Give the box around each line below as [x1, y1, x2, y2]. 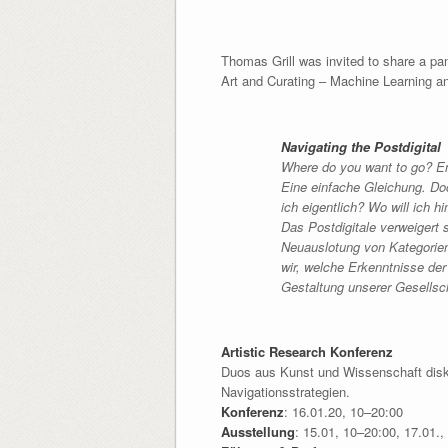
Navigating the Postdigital [280, 136, 441, 156]
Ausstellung [220, 422, 295, 442]
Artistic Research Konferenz [220, 342, 393, 362]
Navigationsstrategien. [220, 382, 350, 402]
